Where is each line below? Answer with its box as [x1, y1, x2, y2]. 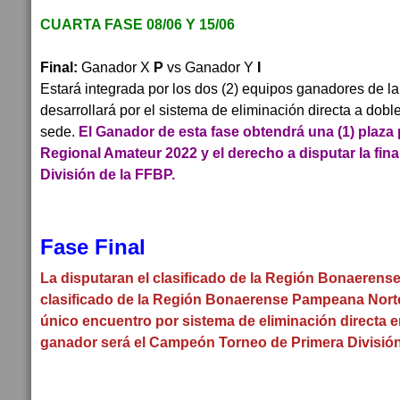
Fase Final [40, 236, 146, 259]
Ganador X [78, 59, 154, 75]
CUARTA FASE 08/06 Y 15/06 [40, 16, 235, 32]
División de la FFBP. [40, 166, 175, 182]
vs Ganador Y [163, 59, 257, 75]
